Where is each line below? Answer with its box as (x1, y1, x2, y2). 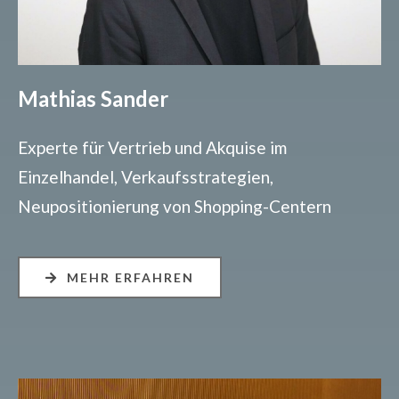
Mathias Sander (17, 85, 168, 111)
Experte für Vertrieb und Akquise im (17, 137, 287, 158)
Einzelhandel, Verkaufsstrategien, (17, 167, 273, 187)
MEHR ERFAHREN (66, 270, 194, 285)
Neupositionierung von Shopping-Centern (17, 196, 331, 216)
